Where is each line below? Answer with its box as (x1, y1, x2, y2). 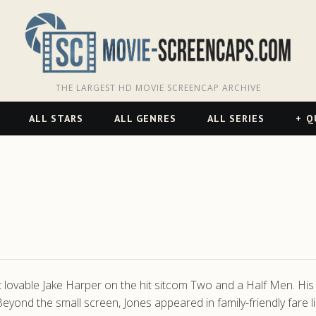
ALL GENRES (114, 112, 176, 125)
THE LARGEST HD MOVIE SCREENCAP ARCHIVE (55, 81, 261, 94)
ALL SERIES (207, 112, 265, 125)
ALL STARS (28, 112, 83, 125)
